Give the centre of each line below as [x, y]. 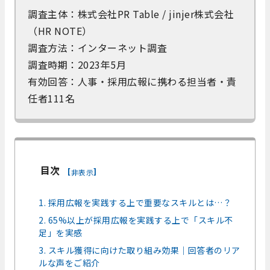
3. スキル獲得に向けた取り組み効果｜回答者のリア [140, 250]
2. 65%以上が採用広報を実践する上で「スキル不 [136, 220]
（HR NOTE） [61, 30]
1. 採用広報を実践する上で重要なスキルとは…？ [135, 202]
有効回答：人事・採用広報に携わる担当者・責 [132, 81]
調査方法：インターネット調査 [97, 47]
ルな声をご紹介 [69, 262]
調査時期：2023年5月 [77, 64]
